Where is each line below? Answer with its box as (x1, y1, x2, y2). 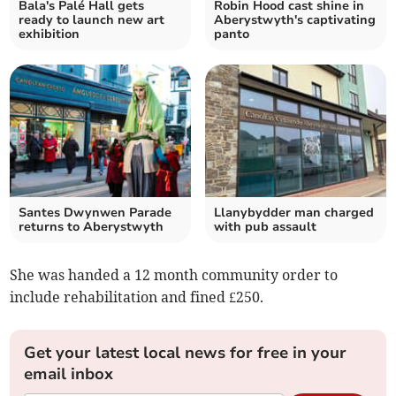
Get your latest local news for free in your (24, 342, 347, 364)
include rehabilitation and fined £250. (10, 288, 264, 307)
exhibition (19, 26, 80, 43)
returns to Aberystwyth (19, 218, 164, 236)
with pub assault (214, 218, 316, 236)
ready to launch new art (19, 11, 165, 29)
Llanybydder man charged (214, 204, 374, 222)
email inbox (24, 363, 114, 385)
